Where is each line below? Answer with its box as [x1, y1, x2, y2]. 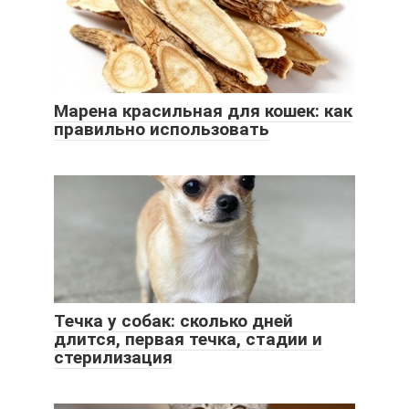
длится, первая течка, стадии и [54, 328, 322, 350]
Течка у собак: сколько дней [54, 309, 293, 331]
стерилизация [54, 346, 173, 368]
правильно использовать [54, 118, 269, 140]
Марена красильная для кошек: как [54, 100, 352, 121]
